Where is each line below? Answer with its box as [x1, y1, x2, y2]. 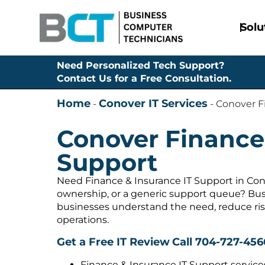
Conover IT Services [99, 97, 208, 111]
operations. [57, 214, 109, 225]
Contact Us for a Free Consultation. [57, 73, 231, 85]
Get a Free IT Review [57, 235, 170, 249]
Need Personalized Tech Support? [57, 60, 224, 72]
